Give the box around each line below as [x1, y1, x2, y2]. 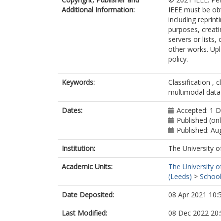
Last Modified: [62, 208, 107, 218]
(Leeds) [168, 172, 192, 181]
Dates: [62, 106, 82, 115]
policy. [168, 54, 188, 64]
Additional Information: [62, 5, 135, 14]
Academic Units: [62, 162, 112, 171]
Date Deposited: [62, 190, 114, 199]
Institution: [62, 144, 95, 153]
